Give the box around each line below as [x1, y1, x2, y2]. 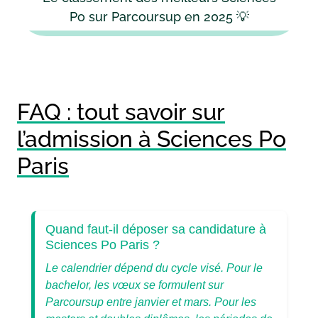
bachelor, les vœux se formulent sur [45, 278, 224, 291]
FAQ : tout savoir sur [17, 98, 225, 125]
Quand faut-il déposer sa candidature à [45, 221, 266, 236]
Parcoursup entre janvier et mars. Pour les [45, 295, 256, 308]
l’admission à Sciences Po [17, 125, 286, 152]
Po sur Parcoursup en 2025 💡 [69, 9, 249, 24]
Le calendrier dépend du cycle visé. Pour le [45, 261, 263, 274]
